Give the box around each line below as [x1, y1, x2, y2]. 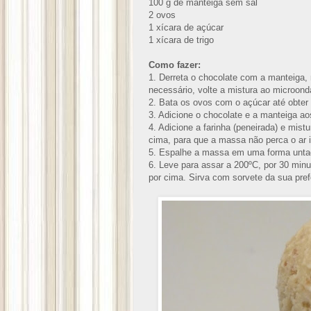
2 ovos [149, 10, 176, 21]
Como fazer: [149, 60, 203, 71]
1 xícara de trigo [149, 35, 214, 46]
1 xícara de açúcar [149, 22, 224, 33]
